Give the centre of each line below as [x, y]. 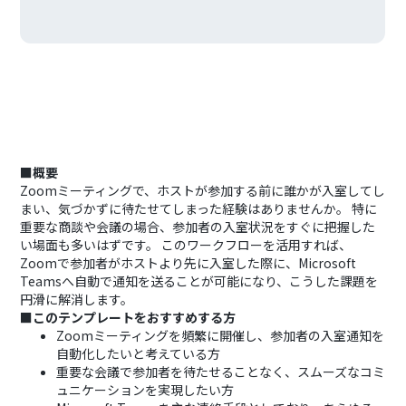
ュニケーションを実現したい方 [145, 390]
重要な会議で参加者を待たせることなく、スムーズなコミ [221, 372]
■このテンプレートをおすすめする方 [128, 317]
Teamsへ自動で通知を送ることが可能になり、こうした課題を [199, 281]
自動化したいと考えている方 [139, 353]
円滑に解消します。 [77, 299]
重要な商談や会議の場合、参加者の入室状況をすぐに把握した [198, 227]
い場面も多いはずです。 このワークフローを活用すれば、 [186, 245]
